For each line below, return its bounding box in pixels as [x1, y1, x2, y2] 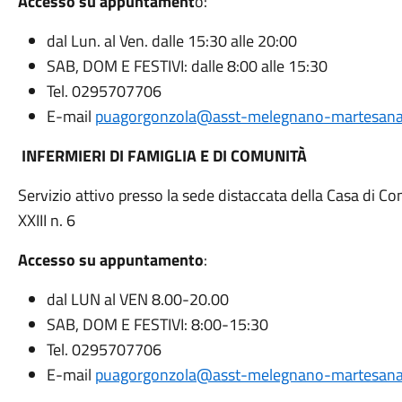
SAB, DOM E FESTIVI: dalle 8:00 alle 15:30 [46, 54, 328, 78]
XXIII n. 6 [17, 208, 75, 232]
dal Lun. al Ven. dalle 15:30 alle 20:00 [46, 29, 301, 53]
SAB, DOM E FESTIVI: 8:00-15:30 [46, 312, 268, 336]
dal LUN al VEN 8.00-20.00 [46, 287, 229, 311]
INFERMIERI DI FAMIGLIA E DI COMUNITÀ [17, 144, 307, 168]
